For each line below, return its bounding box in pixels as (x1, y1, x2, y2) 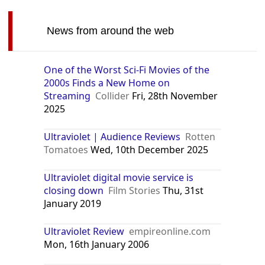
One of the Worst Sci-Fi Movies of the (44, 63, 210, 76)
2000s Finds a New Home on (44, 76, 170, 89)
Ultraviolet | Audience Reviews (44, 130, 181, 143)
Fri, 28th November (130, 89, 218, 102)
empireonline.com (129, 224, 211, 238)
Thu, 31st (160, 183, 204, 197)
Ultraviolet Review (44, 224, 125, 238)
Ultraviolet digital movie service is (44, 170, 194, 184)
